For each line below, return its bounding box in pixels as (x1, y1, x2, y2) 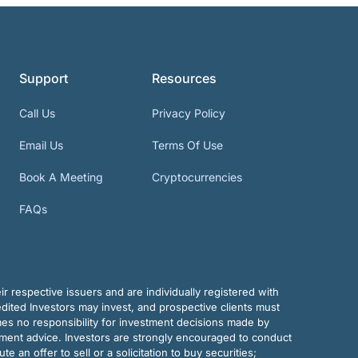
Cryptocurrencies (152, 170, 243, 185)
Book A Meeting (18, 170, 103, 185)
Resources (152, 70, 217, 87)
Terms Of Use (152, 138, 224, 153)
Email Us (18, 138, 63, 153)
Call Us (18, 106, 55, 121)
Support (18, 70, 68, 87)
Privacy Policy (152, 106, 226, 121)
